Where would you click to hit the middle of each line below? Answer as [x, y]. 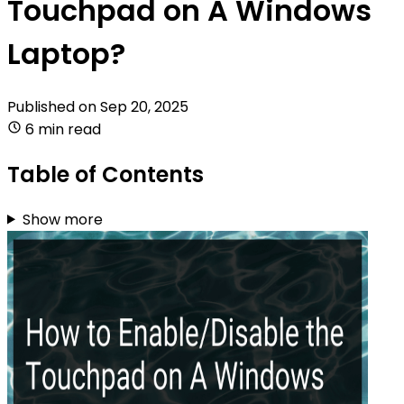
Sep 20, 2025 [144, 106]
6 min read [63, 129]
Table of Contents [106, 174]
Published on [54, 106]
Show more [62, 219]
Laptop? [66, 54]
